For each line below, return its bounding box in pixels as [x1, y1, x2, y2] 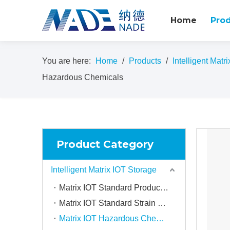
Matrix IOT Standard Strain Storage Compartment [158, 199, 166, 207]
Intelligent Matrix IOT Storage [51, 165, 157, 174]
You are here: [42, 56, 91, 65]
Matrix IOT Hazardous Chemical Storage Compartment [156, 214, 164, 223]
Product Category [56, 138, 154, 150]
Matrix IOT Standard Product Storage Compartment [160, 183, 168, 192]
